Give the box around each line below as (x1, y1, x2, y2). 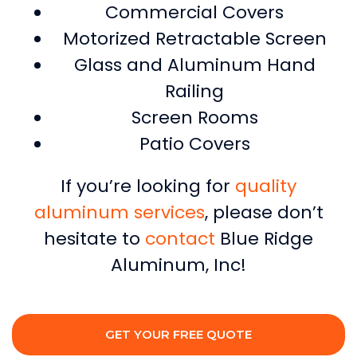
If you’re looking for (61, 173, 235, 198)
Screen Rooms (131, 104, 258, 130)
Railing (165, 78, 224, 104)
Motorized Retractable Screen (62, 25, 327, 51)
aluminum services (33, 199, 205, 225)
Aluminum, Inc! (111, 252, 246, 277)
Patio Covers (139, 131, 250, 156)
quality (235, 173, 296, 198)
